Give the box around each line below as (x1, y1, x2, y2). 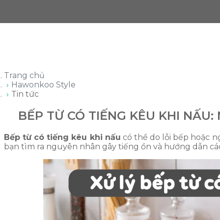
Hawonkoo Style (11, 80, 76, 89)
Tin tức (11, 89, 39, 99)
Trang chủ (4, 71, 45, 80)
